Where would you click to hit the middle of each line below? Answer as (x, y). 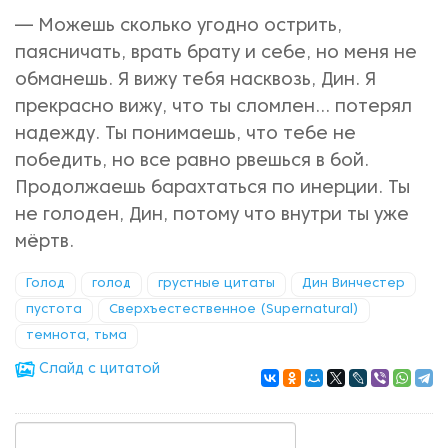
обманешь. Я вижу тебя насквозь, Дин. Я (195, 80)
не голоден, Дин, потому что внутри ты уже (212, 215)
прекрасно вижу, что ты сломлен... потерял (213, 107)
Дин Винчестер (353, 284)
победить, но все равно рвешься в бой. (192, 161)
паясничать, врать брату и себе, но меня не (216, 53)
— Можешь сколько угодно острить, (178, 26)
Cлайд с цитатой (97, 369)
